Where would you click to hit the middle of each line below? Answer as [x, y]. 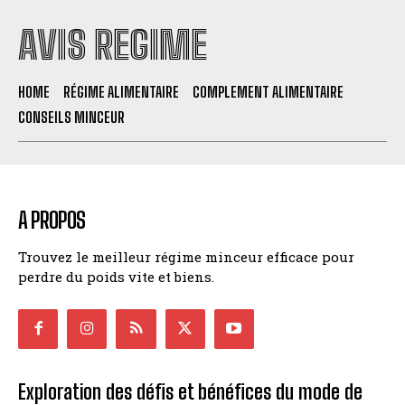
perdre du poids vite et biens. [116, 276]
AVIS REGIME [113, 45]
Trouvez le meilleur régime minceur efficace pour [186, 256]
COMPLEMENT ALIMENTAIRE [268, 91]
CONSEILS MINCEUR [71, 117]
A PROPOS [52, 220]
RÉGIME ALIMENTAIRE [121, 91]
